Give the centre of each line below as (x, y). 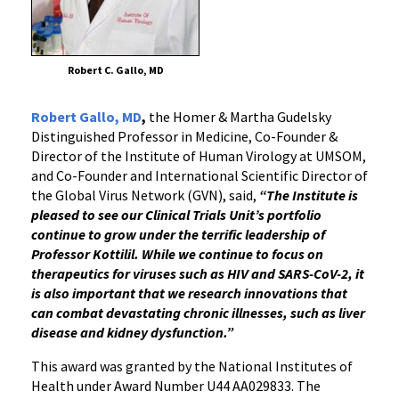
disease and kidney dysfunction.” (132, 332)
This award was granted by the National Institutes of (192, 366)
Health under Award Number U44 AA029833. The (176, 385)
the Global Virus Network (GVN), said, (145, 195)
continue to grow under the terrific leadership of (178, 234)
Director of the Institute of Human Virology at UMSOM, (199, 155)
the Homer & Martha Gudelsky (240, 116)
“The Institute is (309, 195)
